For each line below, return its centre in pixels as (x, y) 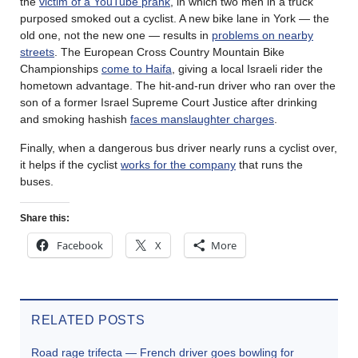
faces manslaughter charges (202, 119)
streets (37, 52)
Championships (61, 68)
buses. (37, 181)
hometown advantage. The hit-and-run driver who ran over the (178, 85)
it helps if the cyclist (70, 164)
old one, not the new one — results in (116, 35)
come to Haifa (137, 68)
